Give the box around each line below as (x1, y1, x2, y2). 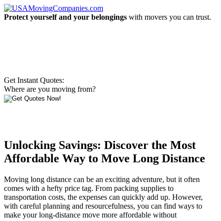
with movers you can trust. (127, 13, 211, 21)
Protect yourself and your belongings (4, 13, 127, 21)
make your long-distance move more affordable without (4, 210, 177, 219)
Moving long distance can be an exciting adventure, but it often (4, 175, 200, 184)
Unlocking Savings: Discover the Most (4, 138, 196, 151)
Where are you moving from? (4, 85, 96, 93)
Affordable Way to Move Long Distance (4, 151, 205, 165)
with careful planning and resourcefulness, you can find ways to (4, 201, 202, 210)
